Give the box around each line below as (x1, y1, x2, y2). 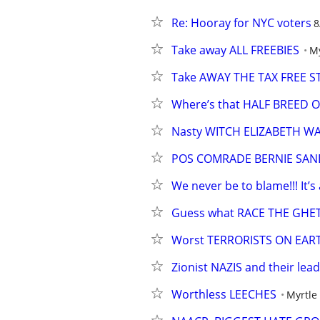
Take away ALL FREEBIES (171, 42, 299, 58)
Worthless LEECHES (171, 286, 276, 302)
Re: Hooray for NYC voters (171, 15, 311, 31)
